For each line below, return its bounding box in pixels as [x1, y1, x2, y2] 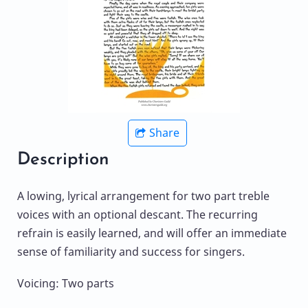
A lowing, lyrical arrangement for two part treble [17, 188, 269, 204]
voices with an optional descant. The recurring [17, 207, 258, 223]
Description [17, 151, 109, 169]
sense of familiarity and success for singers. [17, 244, 245, 260]
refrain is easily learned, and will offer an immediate [17, 225, 287, 241]
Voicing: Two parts [17, 276, 114, 291]
